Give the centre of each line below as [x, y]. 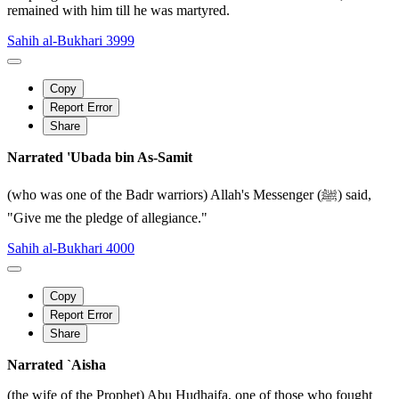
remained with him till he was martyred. [118, 11]
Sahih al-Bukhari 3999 [71, 41]
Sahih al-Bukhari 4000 [71, 248]
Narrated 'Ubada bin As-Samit [100, 158]
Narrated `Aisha [57, 365]
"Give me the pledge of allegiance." [107, 218]
